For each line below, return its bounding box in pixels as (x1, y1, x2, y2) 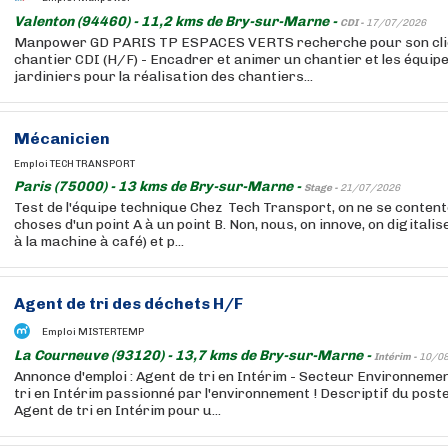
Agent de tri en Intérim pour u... (14, 402, 221, 419)
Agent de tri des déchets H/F (14, 294, 243, 313)
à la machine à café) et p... (14, 233, 184, 250)
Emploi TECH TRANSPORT (14, 158, 135, 170)
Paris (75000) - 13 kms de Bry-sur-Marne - (14, 178, 304, 195)
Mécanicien (14, 129, 110, 148)
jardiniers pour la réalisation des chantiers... (14, 68, 313, 85)
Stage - (304, 182, 340, 194)
